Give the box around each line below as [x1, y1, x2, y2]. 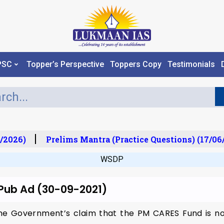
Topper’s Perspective [26, 59, 104, 69]
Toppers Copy [109, 59, 161, 69]
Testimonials [167, 59, 215, 69]
